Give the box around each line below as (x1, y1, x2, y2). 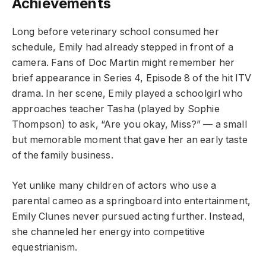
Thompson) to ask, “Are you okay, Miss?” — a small (12, 119, 247, 131)
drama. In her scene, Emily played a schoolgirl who (12, 88, 243, 100)
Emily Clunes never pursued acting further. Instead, (12, 210, 246, 222)
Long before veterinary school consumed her (12, 26, 219, 38)
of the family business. (12, 150, 113, 161)
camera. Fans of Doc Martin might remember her (12, 57, 235, 69)
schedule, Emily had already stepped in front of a (12, 42, 233, 53)
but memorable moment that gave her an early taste (12, 134, 248, 146)
